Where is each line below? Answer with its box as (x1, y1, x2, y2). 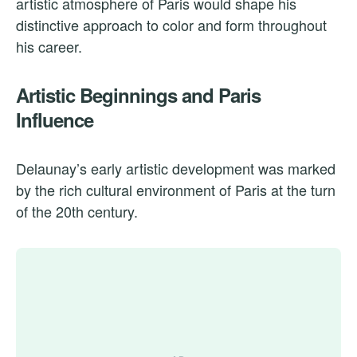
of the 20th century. (16, 200, 138, 222)
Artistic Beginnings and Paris (16, 80, 261, 108)
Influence (16, 105, 93, 133)
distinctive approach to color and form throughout (16, 14, 327, 35)
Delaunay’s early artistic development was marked (16, 157, 335, 178)
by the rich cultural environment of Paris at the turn (16, 178, 335, 200)
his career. (16, 35, 82, 57)
